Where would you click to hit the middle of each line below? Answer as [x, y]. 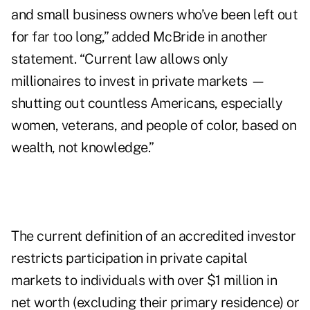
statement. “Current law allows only [120, 59]
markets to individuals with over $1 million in [144, 281]
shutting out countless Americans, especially [147, 103]
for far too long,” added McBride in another [139, 37]
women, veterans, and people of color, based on [154, 126]
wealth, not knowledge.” [83, 148]
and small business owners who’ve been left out [154, 15]
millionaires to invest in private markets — [138, 81]
